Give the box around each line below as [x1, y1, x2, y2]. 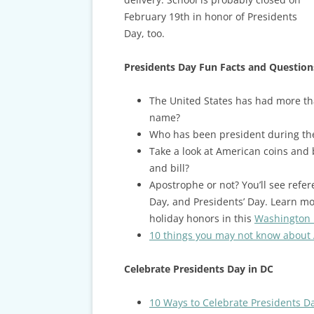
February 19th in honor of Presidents [123, 10, 297, 24]
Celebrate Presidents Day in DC [123, 262, 273, 276]
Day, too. [123, 27, 165, 41]
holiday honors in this [149, 212, 254, 226]
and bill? [149, 161, 189, 175]
